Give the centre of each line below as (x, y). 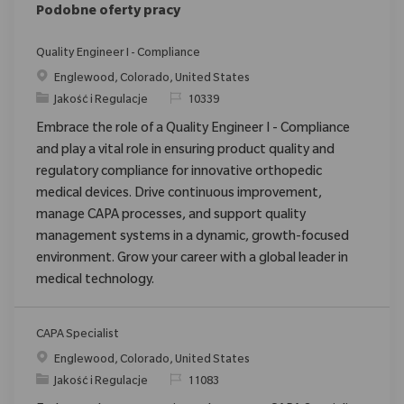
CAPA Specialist (78, 335)
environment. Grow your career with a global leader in (192, 259)
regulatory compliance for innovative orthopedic (179, 173)
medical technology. (95, 281)
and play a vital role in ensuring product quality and (185, 151)
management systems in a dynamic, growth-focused (193, 238)
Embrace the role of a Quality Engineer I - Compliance (193, 129)
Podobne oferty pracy (108, 12)
